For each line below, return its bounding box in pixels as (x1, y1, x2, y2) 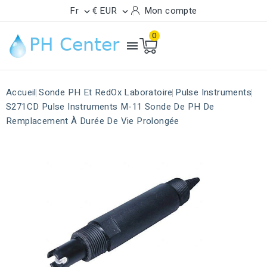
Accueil (6, 86, 36, 99)
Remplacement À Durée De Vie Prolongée (6, 114, 179, 128)
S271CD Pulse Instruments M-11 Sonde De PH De (6, 100, 215, 113)
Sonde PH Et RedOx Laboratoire (39, 86, 173, 99)
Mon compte (144, 4, 197, 17)
